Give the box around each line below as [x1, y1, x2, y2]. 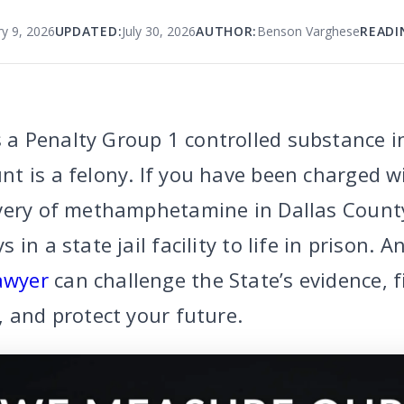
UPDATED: [54, 23, 123, 40]
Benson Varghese [257, 23, 361, 40]
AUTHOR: [196, 23, 258, 40]
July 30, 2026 [122, 23, 197, 40]
